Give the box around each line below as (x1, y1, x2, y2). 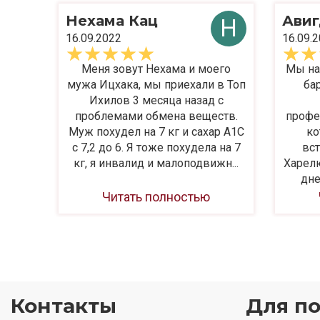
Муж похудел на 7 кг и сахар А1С (68, 124, 244, 139)
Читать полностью (102, 189, 210, 204)
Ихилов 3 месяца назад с (89, 93, 224, 107)
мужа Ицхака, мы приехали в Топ (66, 77, 246, 91)
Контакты (11, 294, 116, 318)
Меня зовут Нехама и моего (81, 61, 231, 76)
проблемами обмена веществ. (74, 109, 238, 123)
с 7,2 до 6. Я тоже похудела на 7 (71, 140, 241, 154)
